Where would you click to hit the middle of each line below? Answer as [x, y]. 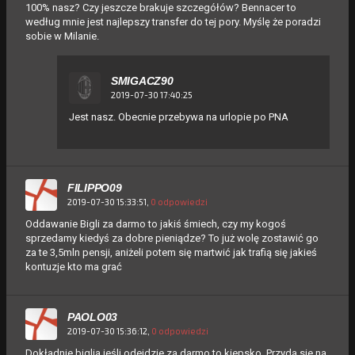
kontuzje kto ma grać [74, 266]
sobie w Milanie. [62, 36]
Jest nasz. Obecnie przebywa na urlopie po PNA [179, 116]
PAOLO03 [93, 317]
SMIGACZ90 [142, 80]
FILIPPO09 [95, 187]
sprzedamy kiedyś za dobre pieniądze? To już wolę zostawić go [172, 238]
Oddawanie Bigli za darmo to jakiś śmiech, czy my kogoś [156, 223]
